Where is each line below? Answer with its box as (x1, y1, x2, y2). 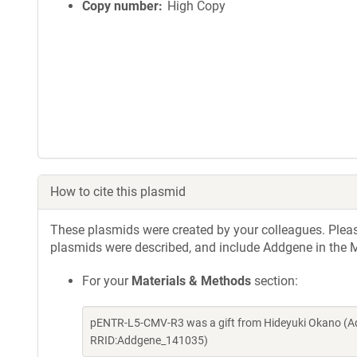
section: (251, 273, 298, 288)
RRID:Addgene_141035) (90, 334, 208, 347)
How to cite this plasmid (50, 184, 186, 199)
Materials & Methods (131, 273, 251, 288)
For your (82, 273, 131, 288)
